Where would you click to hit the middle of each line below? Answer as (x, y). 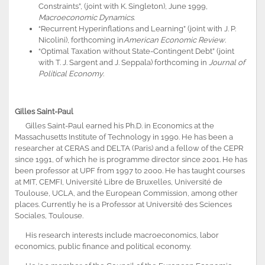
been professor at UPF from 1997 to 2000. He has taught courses (130, 170)
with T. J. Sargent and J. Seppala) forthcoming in (124, 62)
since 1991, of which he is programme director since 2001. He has (131, 159)
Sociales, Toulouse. (49, 215)
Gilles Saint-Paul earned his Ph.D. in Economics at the (114, 125)
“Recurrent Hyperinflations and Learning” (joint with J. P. (137, 28)
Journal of (227, 62)
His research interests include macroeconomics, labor (117, 235)
